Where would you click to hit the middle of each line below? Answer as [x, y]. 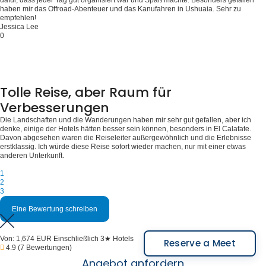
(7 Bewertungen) [45, 247]
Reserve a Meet [200, 243]
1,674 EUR [34, 238]
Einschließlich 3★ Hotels [94, 238]
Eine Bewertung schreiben [55, 209]
